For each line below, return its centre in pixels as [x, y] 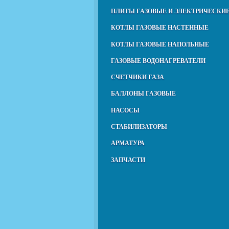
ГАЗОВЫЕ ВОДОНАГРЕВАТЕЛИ [158, 61]
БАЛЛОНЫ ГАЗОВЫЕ [143, 94]
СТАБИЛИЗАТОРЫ [139, 127]
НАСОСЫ [125, 110]
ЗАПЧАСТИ [128, 160]
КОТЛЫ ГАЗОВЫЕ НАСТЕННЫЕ [160, 28]
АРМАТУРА [128, 143]
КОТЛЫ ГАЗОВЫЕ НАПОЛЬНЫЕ [160, 44]
